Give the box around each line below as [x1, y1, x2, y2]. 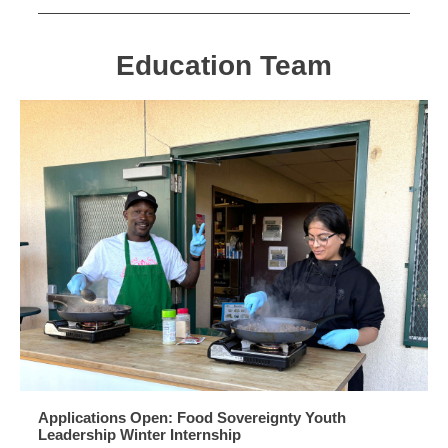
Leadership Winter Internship [38, 426, 241, 443]
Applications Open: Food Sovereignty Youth [38, 409, 346, 426]
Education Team [116, 50, 332, 81]
